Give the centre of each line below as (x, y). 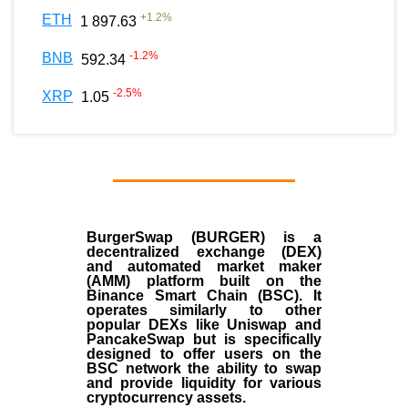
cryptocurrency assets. (168, 397)
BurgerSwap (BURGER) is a (204, 237)
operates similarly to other (204, 310)
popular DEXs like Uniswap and (204, 324)
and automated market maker (204, 266)
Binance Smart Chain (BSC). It (204, 295)
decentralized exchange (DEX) (204, 251)
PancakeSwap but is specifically (204, 339)
